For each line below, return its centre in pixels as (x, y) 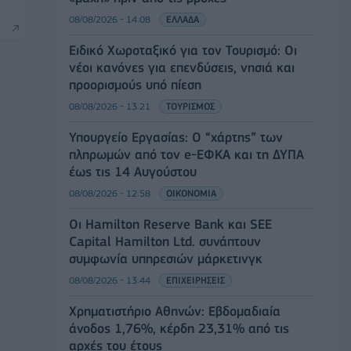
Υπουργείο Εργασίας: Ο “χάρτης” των (176, 137)
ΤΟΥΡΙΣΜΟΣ (190, 106)
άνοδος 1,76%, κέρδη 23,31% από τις (179, 328)
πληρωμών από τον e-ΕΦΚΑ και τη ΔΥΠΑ (186, 154)
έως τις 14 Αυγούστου (133, 172)
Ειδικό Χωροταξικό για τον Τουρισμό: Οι (183, 50)
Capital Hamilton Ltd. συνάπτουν (165, 241)
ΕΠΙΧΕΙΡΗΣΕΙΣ (195, 280)
